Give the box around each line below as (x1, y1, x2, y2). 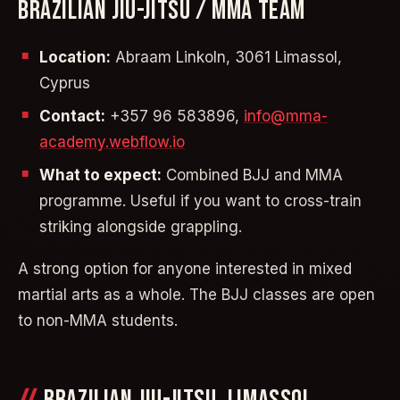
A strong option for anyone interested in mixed (18, 260, 352, 279)
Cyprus (39, 73, 90, 92)
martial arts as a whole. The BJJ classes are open (18, 286, 375, 304)
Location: (39, 47, 111, 66)
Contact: (39, 106, 105, 125)
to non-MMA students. (18, 312, 178, 330)
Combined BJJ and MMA (162, 165, 343, 184)
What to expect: (39, 165, 162, 184)
